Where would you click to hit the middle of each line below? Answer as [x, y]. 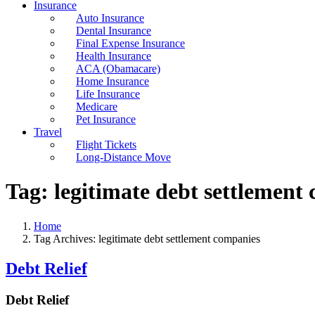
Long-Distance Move [123, 157]
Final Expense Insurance [130, 43]
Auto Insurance [110, 18]
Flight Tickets [106, 144]
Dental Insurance [114, 31]
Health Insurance [114, 56]
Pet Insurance [106, 119]
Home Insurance [112, 81]
